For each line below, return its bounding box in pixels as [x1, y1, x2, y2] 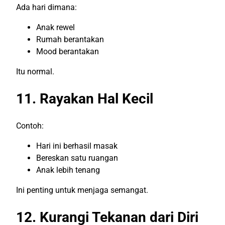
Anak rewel [36, 22, 75, 32]
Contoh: [16, 121, 44, 131]
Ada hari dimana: [16, 2, 77, 12]
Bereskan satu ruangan [36, 153, 118, 163]
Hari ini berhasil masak [36, 141, 118, 151]
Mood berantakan [36, 46, 99, 56]
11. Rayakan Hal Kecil [16, 90, 153, 107]
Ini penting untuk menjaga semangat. [16, 185, 148, 195]
